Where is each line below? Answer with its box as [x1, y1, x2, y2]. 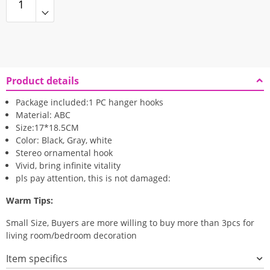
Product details [6, 74, 79, 87]
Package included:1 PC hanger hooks [16, 96, 163, 108]
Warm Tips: [6, 194, 53, 206]
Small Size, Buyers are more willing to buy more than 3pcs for [6, 216, 254, 228]
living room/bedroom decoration [6, 229, 137, 241]
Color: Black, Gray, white [16, 134, 112, 146]
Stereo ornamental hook [16, 146, 113, 159]
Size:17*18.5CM [16, 121, 79, 133]
